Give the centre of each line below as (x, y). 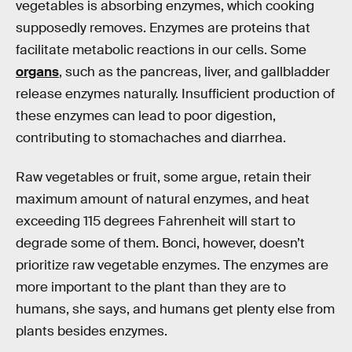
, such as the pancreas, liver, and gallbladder (194, 71)
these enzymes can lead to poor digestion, (146, 115)
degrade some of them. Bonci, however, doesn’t (160, 243)
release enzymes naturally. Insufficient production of (175, 93)
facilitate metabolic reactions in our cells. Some (161, 49)
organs (37, 71)
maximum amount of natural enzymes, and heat (163, 199)
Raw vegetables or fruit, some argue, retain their (163, 177)
